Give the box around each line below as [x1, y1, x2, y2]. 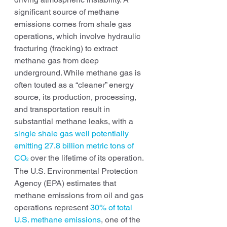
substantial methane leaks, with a [14, 116, 135, 126]
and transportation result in [14, 104, 112, 114]
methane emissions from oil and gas [14, 190, 145, 200]
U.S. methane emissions [14, 214, 101, 224]
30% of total [90, 202, 134, 212]
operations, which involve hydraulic [14, 31, 142, 41]
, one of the [101, 214, 142, 224]
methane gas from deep [14, 55, 101, 65]
